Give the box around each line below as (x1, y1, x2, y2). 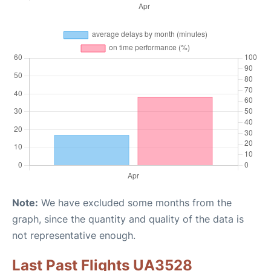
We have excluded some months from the (38, 197, 232, 209)
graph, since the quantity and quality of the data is (12, 213, 244, 225)
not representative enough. (12, 229, 135, 241)
